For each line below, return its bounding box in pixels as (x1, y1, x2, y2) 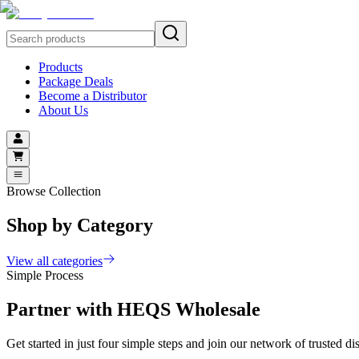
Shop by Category (6, 214, 153, 236)
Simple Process (6, 268, 83, 282)
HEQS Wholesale (117, 298, 260, 320)
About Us (38, 103, 88, 117)
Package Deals (38, 75, 113, 88)
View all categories (6, 253, 103, 268)
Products (38, 60, 83, 74)
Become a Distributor (38, 89, 147, 103)
